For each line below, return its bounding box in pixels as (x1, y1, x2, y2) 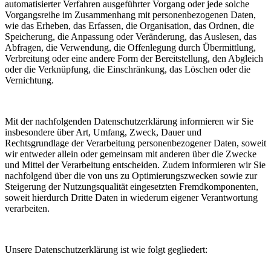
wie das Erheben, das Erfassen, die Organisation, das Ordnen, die (5, 21, 254, 31)
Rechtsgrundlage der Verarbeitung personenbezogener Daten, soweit (5, 138, 266, 149)
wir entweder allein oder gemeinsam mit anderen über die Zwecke (5, 149, 256, 160)
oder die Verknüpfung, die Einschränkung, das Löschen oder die (5, 64, 250, 75)
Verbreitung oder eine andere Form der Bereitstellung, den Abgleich (5, 53, 263, 64)
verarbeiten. (5, 203, 50, 214)
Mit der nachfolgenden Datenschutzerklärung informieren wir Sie (5, 116, 253, 127)
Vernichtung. (5, 75, 54, 86)
